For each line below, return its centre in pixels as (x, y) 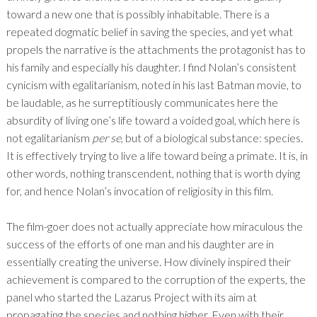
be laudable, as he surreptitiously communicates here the (142, 103)
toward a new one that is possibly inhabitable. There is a (138, 14)
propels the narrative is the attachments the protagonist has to (156, 50)
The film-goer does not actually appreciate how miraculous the (154, 226)
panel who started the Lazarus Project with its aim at (131, 297)
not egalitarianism (49, 138)
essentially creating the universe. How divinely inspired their (148, 262)
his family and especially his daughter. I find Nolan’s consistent (151, 67)
